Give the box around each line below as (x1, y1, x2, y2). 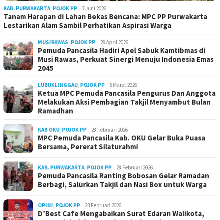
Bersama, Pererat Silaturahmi (38, 142, 138, 152)
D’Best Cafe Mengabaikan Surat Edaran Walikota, (38, 209, 204, 219)
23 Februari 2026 (85, 202, 121, 209)
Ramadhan (38, 106, 73, 116)
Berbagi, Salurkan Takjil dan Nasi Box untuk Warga (38, 180, 207, 190)
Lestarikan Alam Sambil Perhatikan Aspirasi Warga (3, 21, 171, 30)
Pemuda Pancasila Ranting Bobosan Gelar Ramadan (38, 171, 209, 181)
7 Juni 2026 (82, 5, 106, 12)
